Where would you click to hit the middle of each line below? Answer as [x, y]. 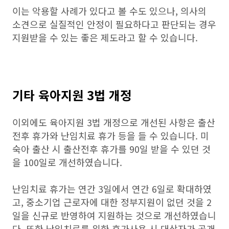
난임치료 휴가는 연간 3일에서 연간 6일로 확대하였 [112, 189]
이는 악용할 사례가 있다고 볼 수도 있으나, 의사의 [109, 11]
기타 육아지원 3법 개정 [72, 95]
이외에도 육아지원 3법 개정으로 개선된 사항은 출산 [114, 122]
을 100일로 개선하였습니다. [68, 162]
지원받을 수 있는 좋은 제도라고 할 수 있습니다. [105, 37]
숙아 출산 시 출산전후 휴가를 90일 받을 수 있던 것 [111, 149]
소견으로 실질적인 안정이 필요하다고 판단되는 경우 [114, 24]
